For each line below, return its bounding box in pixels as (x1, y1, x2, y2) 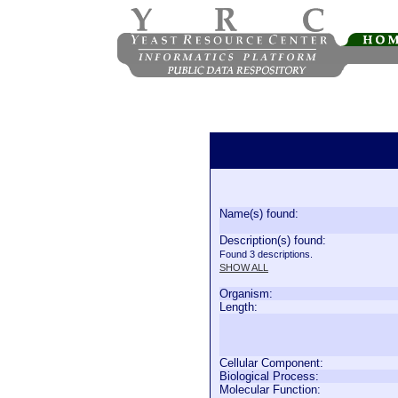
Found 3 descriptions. (219, 249, 313, 259)
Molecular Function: (219, 383, 321, 396)
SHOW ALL (219, 262, 268, 273)
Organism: (219, 287, 273, 300)
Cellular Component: (219, 356, 323, 370)
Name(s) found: (219, 207, 298, 220)
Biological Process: (219, 370, 319, 383)
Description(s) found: (219, 234, 326, 247)
